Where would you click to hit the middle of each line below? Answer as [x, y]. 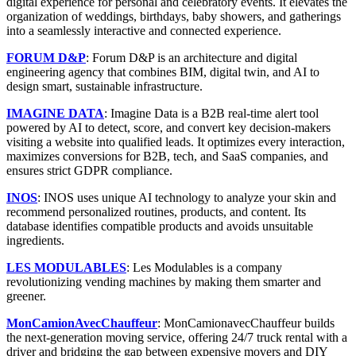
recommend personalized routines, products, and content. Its [156, 211]
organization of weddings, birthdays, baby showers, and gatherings [174, 16]
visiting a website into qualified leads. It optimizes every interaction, [176, 141]
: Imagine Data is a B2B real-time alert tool [211, 113]
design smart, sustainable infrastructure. [104, 86]
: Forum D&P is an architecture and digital [192, 57]
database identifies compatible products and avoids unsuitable [160, 226]
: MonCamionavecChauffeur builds [246, 323]
